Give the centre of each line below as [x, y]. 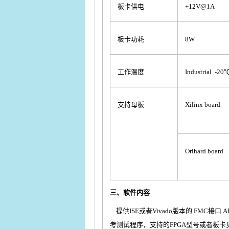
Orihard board [204, 151]
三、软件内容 [130, 192]
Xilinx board [203, 105]
